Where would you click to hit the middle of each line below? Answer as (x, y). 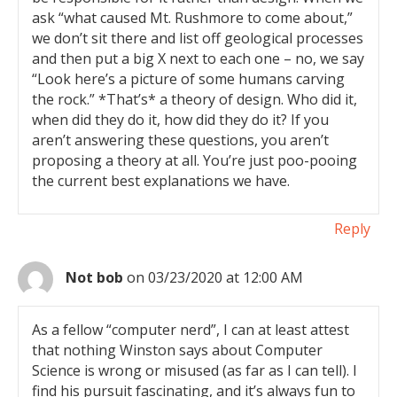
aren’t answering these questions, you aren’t (180, 140)
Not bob (94, 278)
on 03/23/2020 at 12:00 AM (215, 278)
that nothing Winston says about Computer (177, 350)
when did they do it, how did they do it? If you (180, 120)
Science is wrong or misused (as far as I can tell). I (195, 370)
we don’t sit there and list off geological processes (198, 38)
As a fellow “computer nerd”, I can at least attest (191, 330)
